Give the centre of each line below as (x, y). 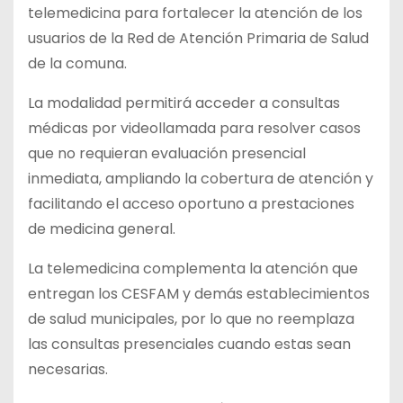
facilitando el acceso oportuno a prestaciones (191, 203)
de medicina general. (102, 228)
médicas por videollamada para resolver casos (194, 128)
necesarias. (68, 369)
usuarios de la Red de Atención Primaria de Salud (198, 38)
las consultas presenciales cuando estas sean (189, 344)
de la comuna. (77, 63)
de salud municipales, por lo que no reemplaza (191, 318)
